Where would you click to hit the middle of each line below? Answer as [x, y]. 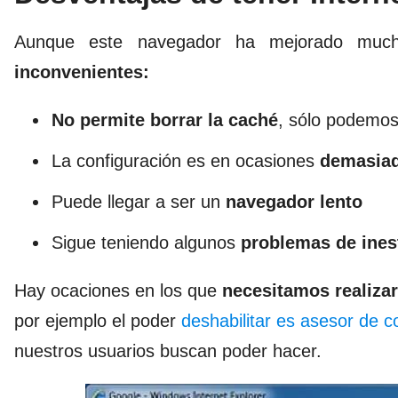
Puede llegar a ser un [139, 201]
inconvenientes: [82, 72]
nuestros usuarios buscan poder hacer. [168, 350]
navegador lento [294, 201]
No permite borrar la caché [165, 119]
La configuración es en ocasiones [186, 160]
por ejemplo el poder [98, 320]
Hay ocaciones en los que [118, 290]
